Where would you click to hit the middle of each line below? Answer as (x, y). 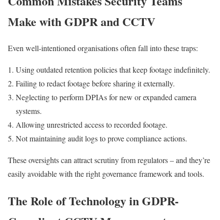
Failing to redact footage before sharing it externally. (95, 83)
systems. (29, 111)
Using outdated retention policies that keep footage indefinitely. (113, 70)
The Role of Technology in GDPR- (93, 201)
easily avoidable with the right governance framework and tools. (106, 174)
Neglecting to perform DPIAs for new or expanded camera (106, 97)
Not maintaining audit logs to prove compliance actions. (101, 138)
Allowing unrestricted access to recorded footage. (92, 125)
